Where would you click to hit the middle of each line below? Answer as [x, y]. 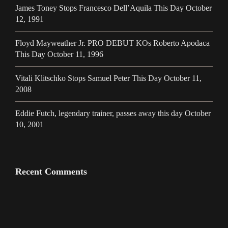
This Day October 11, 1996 [59, 54]
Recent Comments [51, 172]
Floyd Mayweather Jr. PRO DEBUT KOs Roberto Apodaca [112, 43]
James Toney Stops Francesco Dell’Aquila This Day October [113, 8]
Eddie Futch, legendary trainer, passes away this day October [113, 113]
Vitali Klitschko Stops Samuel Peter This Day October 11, [108, 78]
